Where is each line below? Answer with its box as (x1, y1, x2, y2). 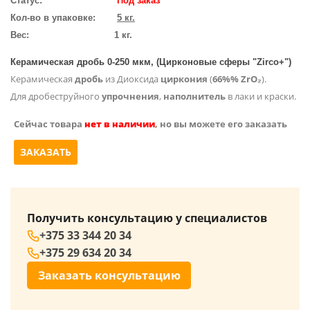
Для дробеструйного (10, 90, 102, 102)
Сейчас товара (14, 118, 84, 130)
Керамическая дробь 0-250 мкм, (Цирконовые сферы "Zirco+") (10, 57, 291, 67)
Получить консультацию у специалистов (27, 210, 267, 226)
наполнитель (163, 90, 226, 102)
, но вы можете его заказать (155, 118, 287, 130)
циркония (161, 73, 208, 85)
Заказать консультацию (37, 267, 181, 283)
